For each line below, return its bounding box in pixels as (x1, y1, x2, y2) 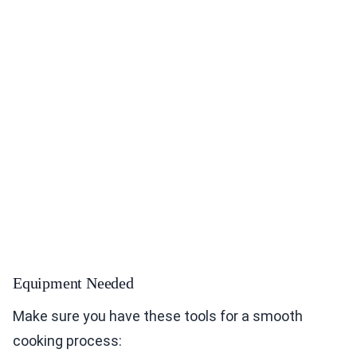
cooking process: (13, 332, 122, 350)
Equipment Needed (13, 274, 134, 292)
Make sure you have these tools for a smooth (13, 308, 303, 325)
